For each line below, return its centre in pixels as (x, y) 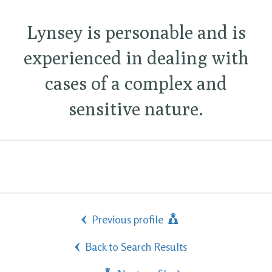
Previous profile (129, 219)
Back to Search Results (136, 246)
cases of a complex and (136, 83)
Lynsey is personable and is (136, 32)
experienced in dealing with (136, 57)
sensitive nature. (136, 108)
